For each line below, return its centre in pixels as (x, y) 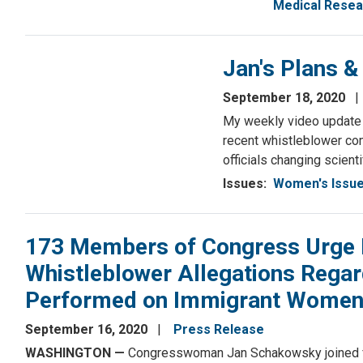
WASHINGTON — (77, 353)
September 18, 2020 (286, 98)
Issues (243, 184)
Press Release (219, 330)
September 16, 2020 (88, 330)
